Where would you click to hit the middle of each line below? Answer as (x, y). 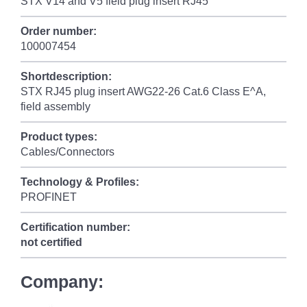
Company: (62, 282)
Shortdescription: (66, 76)
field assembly (56, 107)
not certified (51, 242)
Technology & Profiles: (80, 182)
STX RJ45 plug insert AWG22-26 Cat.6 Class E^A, (143, 91)
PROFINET (49, 197)
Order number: (59, 31)
